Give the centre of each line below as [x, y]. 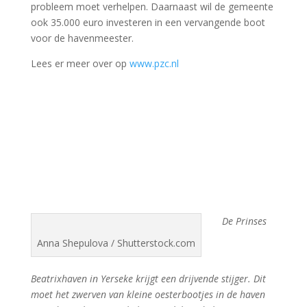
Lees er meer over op [80, 63]
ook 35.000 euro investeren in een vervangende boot [148, 22]
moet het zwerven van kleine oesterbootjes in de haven [148, 295]
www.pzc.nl [154, 63]
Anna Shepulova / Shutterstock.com [116, 243]
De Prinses [244, 221]
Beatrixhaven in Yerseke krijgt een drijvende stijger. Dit [148, 279]
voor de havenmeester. [82, 38]
